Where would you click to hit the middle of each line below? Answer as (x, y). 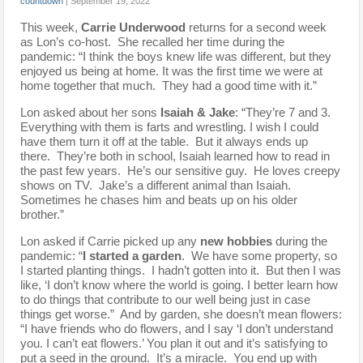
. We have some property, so (260, 256)
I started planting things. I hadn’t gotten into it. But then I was (181, 271)
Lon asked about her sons (91, 113)
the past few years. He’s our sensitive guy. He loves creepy (181, 171)
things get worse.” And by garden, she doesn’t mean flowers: (181, 314)
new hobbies (238, 241)
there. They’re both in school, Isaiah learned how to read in (175, 156)
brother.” (43, 215)
